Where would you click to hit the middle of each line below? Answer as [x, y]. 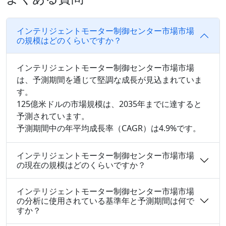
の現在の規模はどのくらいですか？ [81, 165]
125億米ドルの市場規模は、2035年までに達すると [109, 104]
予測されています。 [53, 116]
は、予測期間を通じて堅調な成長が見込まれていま [109, 79]
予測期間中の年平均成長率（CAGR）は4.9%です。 [109, 128]
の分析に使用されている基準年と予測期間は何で [105, 201]
